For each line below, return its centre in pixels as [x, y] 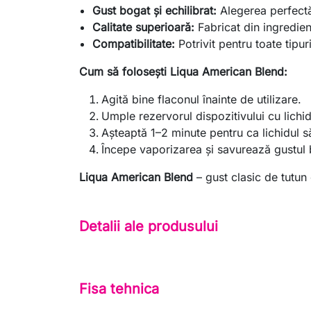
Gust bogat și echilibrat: [155, 11]
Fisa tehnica [119, 289]
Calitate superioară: [144, 27]
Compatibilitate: [134, 44]
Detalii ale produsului [149, 226]
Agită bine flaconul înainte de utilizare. [201, 100]
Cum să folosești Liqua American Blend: [183, 72]
